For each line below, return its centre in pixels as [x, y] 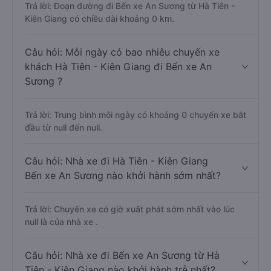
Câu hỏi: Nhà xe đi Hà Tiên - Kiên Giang [116, 204]
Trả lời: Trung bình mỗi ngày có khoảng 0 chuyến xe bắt [135, 158]
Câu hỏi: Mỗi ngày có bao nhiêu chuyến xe [122, 96]
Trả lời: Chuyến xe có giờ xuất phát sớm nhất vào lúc [130, 253]
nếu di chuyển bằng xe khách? [94, 16]
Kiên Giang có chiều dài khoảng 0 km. [100, 62]
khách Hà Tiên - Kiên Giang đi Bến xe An [118, 110]
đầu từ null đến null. [64, 171]
